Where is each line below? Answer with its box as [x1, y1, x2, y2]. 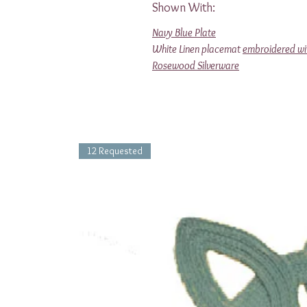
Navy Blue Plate [152, 25, 216, 39]
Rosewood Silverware [152, 58, 239, 72]
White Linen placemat [152, 42, 243, 56]
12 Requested [87, 144, 143, 157]
